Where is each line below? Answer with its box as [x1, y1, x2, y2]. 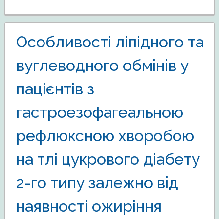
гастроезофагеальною [16, 103, 183, 121]
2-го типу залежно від [16, 173, 178, 192]
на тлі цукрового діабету [16, 150, 200, 168]
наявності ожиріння [16, 197, 162, 215]
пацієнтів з [16, 79, 94, 98]
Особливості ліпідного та [16, 32, 204, 51]
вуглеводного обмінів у [16, 56, 189, 74]
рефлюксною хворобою [16, 126, 194, 145]
